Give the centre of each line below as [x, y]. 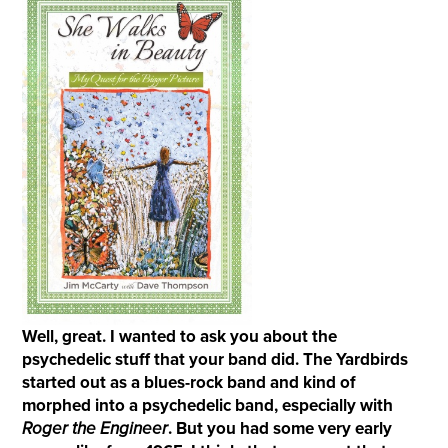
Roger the [60, 428]
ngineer [138, 428]
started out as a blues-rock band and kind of [188, 382]
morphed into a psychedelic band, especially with [207, 405]
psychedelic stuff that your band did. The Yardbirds [214, 359]
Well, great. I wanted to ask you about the [179, 336]
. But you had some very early [279, 428]
